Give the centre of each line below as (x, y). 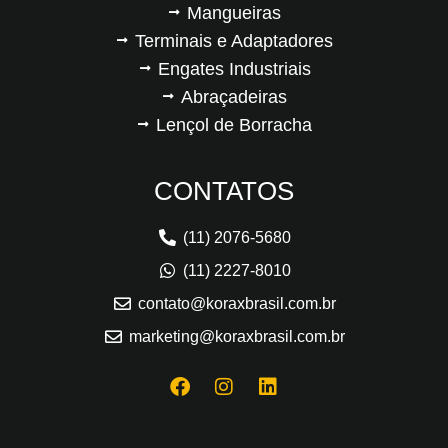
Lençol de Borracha (234, 124)
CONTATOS (224, 190)
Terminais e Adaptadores (234, 40)
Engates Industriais (234, 68)
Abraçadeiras (234, 96)
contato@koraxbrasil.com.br (237, 303)
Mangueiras (234, 12)
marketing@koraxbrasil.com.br (237, 336)
